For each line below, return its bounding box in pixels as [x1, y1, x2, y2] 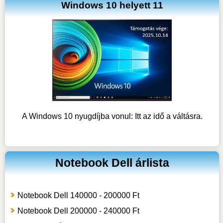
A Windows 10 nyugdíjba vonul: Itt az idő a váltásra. [21, 112, 203, 121]
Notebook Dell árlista [55, 156, 169, 170]
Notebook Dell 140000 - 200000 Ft [17, 191, 139, 200]
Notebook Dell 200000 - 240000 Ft [17, 207, 139, 216]
